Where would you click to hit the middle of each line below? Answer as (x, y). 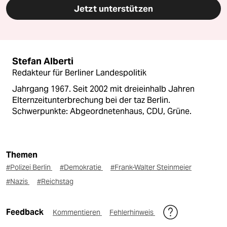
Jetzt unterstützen (113, 8)
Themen (22, 155)
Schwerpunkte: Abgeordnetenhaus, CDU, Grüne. (102, 111)
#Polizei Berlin (29, 167)
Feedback (26, 212)
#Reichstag (55, 181)
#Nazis (18, 181)
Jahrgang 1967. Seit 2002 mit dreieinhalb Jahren (103, 89)
